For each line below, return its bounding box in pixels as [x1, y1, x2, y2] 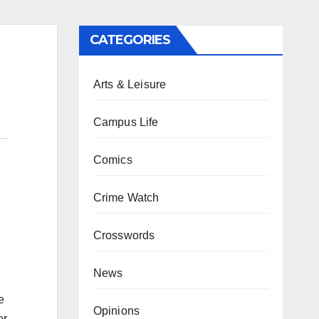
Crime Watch [93, 192, 159, 204]
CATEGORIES [89, 32, 171, 48]
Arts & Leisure [93, 78, 167, 90]
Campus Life [93, 116, 159, 128]
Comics [93, 154, 132, 166]
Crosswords [93, 229, 155, 241]
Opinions [93, 305, 140, 317]
